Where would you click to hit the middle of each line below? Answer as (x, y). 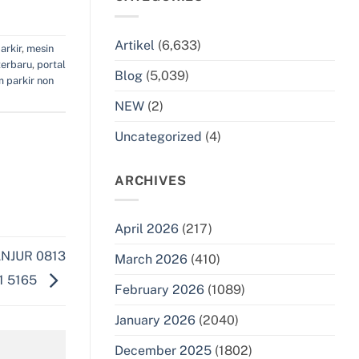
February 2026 (159, 290)
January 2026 (155, 321)
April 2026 (147, 229)
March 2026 (151, 260)
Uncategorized (158, 136)
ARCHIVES (151, 180)
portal (51, 65)
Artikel (135, 45)
